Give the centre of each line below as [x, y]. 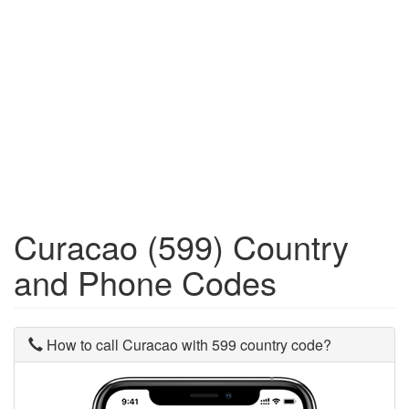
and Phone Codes [145, 282]
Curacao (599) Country [181, 246]
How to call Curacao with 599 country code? [187, 345]
